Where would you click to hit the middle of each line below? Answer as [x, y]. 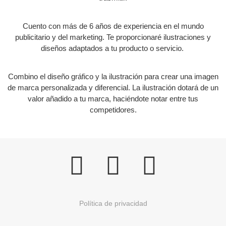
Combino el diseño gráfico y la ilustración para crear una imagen [113, 77]
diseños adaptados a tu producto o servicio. [113, 48]
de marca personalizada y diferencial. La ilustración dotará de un [113, 88]
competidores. [113, 110]
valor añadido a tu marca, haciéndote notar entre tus [113, 99]
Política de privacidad [113, 203]
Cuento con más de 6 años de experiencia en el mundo [113, 26]
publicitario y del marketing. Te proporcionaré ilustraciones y [113, 37]
